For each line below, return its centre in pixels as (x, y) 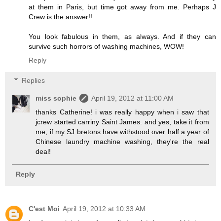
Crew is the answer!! (60, 17)
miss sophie (56, 98)
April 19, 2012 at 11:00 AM (133, 98)
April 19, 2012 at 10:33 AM (104, 208)
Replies (34, 81)
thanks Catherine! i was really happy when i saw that (122, 112)
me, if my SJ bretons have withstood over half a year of (122, 132)
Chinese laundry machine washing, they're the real (122, 142)
